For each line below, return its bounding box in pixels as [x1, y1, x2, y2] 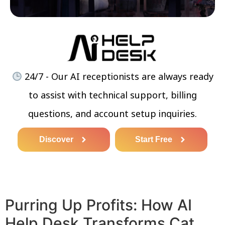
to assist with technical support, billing [28, 87, 197, 101]
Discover [39, 135, 73, 144]
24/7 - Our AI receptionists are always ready [22, 69, 213, 83]
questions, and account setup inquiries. [28, 106, 197, 120]
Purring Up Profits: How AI [5, 195, 192, 214]
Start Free [135, 135, 172, 144]
